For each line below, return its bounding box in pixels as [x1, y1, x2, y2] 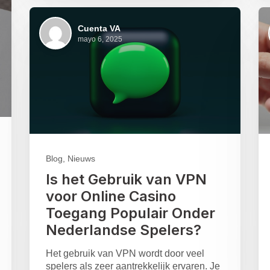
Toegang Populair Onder [45, 204, 215, 222]
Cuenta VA [77, 23, 121, 33]
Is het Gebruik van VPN [45, 171, 207, 189]
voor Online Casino [45, 187, 176, 206]
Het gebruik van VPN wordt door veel [45, 248, 204, 259]
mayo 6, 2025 [77, 34, 122, 43]
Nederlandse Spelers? [45, 221, 201, 239]
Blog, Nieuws [45, 154, 95, 164]
